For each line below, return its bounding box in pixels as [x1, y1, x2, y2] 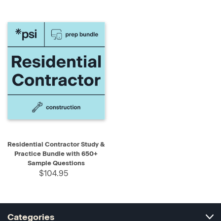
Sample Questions [27, 159, 85, 167]
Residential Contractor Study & [7, 141, 105, 148]
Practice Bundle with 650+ [14, 150, 98, 158]
